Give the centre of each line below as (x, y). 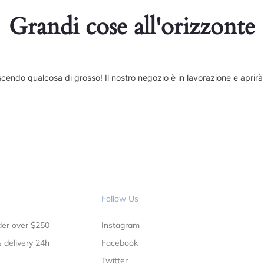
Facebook (119, 242)
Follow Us (120, 198)
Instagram (120, 225)
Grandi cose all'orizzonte (132, 27)
